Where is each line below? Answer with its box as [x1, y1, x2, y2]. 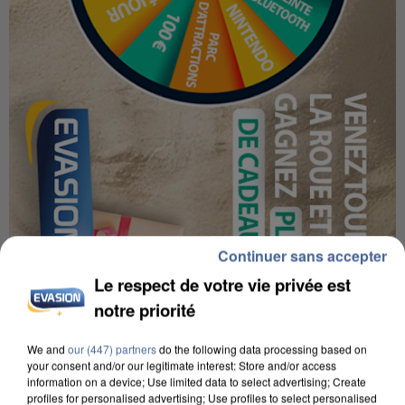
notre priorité [94, 297, 196, 322]
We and [27, 340, 68, 356]
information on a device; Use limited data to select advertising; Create [27, 372, 366, 389]
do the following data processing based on [156, 340, 367, 356]
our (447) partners [68, 340, 156, 356]
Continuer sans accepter [218, 244, 387, 266]
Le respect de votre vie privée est [94, 271, 352, 297]
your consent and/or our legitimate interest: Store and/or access [27, 356, 336, 372]
